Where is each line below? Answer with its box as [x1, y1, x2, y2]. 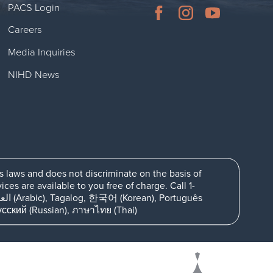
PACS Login [7, 1, 60, 14]
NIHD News [7, 68, 60, 81]
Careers [7, 24, 42, 37]
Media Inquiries [7, 46, 76, 59]
